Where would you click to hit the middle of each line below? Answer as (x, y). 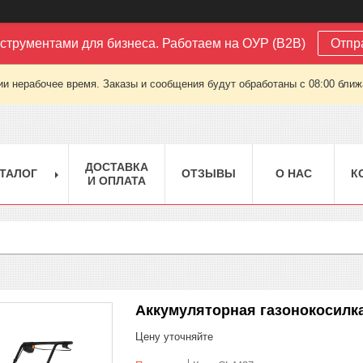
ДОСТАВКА (117, 167)
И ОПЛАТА (117, 180)
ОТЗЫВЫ (209, 173)
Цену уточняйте (174, 336)
